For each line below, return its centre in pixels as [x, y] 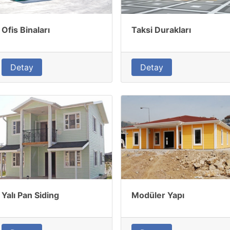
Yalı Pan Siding [30, 195]
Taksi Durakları [161, 30]
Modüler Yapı [158, 195]
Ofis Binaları [25, 30]
